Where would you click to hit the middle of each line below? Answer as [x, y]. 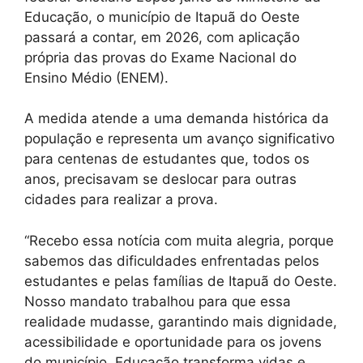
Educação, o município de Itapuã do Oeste [162, 17]
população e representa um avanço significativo [179, 139]
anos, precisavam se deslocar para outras [160, 179]
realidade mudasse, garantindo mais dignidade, [181, 321]
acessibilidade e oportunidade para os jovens [173, 342]
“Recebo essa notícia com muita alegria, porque [179, 240]
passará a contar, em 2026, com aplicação [162, 37]
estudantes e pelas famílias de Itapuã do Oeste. [181, 281]
